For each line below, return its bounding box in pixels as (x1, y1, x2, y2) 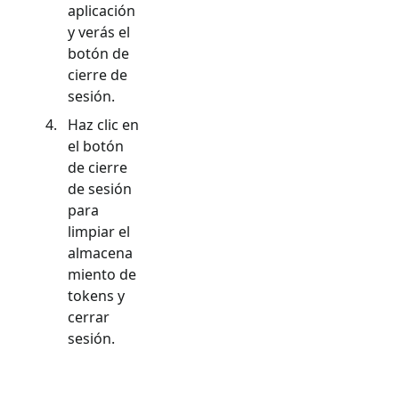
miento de (68, 264, 136, 284)
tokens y (68, 285, 125, 305)
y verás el (68, 21, 130, 42)
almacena (68, 242, 133, 263)
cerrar (68, 306, 110, 327)
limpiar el (68, 221, 130, 241)
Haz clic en (68, 114, 139, 134)
